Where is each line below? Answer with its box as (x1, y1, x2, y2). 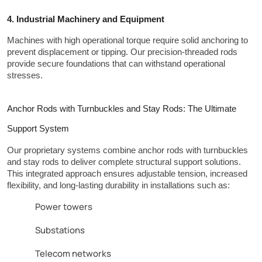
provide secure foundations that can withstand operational (7, 58, 225, 68)
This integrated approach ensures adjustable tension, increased (7, 168, 247, 178)
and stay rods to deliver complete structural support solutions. (7, 157, 241, 167)
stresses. (7, 70, 43, 80)
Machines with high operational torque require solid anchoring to (7, 35, 248, 45)
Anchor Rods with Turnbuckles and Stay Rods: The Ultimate (7, 104, 236, 113)
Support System (7, 123, 69, 133)
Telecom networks (35, 246, 111, 259)
